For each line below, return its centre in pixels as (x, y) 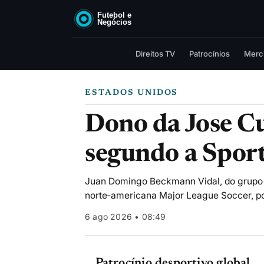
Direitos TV (155, 54)
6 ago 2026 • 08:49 (126, 217)
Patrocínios (209, 54)
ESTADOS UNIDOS (132, 93)
